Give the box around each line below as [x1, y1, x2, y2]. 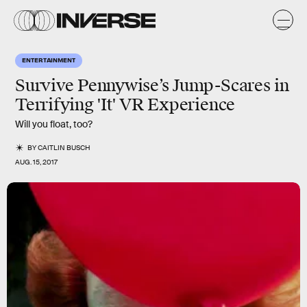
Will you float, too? [15, 118, 93, 130]
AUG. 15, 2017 [15, 158, 58, 167]
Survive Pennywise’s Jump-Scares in [15, 75, 289, 96]
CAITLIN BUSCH [38, 143, 91, 152]
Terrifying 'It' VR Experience [15, 95, 236, 115]
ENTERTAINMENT [22, 56, 75, 64]
